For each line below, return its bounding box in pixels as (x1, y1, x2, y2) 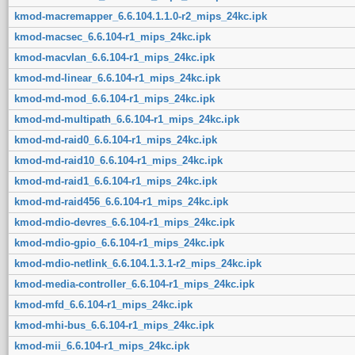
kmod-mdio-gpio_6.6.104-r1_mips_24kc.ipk (13, 236, 224, 249)
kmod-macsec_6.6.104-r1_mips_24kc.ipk (13, 30, 211, 43)
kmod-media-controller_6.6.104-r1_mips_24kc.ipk (13, 277, 254, 290)
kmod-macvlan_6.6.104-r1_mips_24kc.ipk (13, 51, 215, 63)
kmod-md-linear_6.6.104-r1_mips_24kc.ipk (13, 71, 220, 84)
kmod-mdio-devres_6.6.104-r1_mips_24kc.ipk (13, 216, 235, 228)
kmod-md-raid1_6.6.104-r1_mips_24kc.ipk (13, 174, 217, 187)
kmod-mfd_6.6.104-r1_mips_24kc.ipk (13, 298, 193, 311)
